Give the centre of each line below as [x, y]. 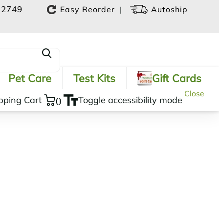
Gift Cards [177, 78]
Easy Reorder [88, 10]
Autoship [170, 10]
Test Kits [94, 78]
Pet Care [30, 78]
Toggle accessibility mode [130, 100]
